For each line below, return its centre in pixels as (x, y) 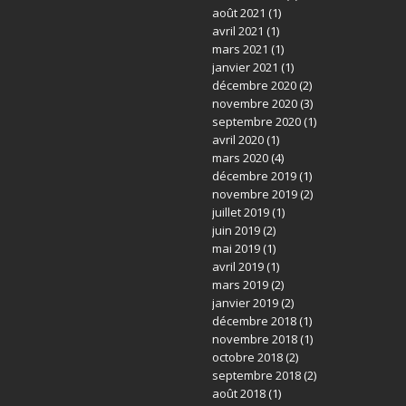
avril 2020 (237, 140)
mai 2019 (236, 248)
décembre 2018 (254, 321)
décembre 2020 (254, 85)
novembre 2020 (254, 103)
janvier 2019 (245, 303)
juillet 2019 (240, 212)
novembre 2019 (254, 194)
